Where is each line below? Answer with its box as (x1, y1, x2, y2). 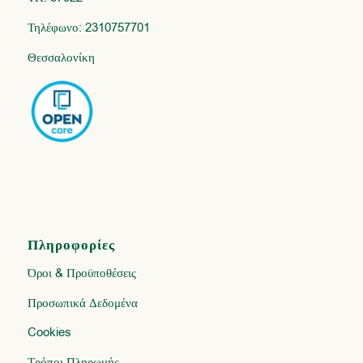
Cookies (27, 324, 71, 341)
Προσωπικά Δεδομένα (27, 294, 138, 311)
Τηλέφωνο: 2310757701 (27, 19, 150, 36)
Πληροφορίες (27, 236, 115, 256)
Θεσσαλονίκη (27, 49, 95, 66)
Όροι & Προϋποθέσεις (27, 264, 136, 281)
